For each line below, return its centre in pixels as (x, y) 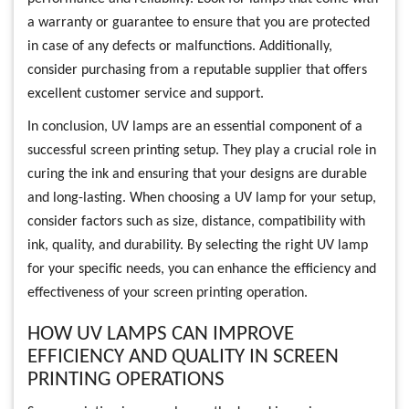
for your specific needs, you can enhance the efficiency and (202, 269)
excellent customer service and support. (146, 94)
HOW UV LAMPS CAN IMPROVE (161, 334)
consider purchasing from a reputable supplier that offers (197, 70)
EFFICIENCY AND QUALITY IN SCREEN (183, 357)
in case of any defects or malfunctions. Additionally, (180, 46)
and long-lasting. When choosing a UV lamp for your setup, (202, 198)
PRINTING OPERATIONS (126, 380)
